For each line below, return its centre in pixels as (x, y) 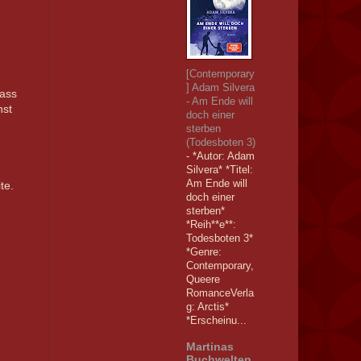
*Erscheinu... (216, 321)
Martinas (210, 347)
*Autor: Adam (223, 156)
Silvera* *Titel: (219, 170)
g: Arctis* (207, 307)
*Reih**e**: (211, 225)
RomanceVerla (220, 293)
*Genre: (203, 252)
